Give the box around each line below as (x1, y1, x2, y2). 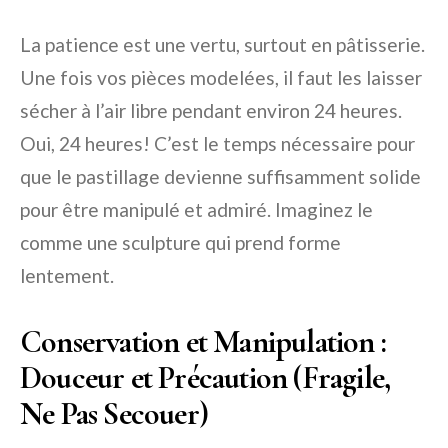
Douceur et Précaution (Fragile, (20, 357, 391, 397)
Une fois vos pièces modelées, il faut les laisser (20, 65, 422, 89)
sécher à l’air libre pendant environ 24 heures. (20, 98, 402, 122)
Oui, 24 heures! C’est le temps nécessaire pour (20, 131, 415, 155)
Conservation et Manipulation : (20, 321, 387, 361)
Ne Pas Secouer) (20, 393, 208, 433)
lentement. (20, 263, 114, 287)
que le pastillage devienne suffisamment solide (20, 164, 421, 188)
